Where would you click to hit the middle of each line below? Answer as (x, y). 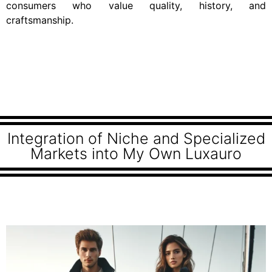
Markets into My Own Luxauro (136, 154)
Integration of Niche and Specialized (136, 138)
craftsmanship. (40, 20)
